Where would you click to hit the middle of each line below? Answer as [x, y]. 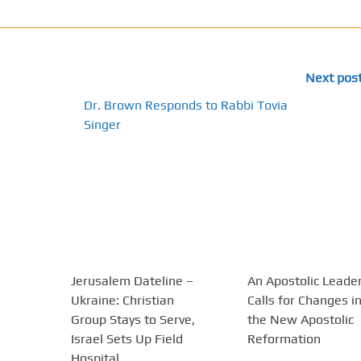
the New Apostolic [300, 319]
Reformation [284, 338]
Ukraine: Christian [123, 300]
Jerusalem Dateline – [133, 280]
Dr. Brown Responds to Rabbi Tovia [186, 106]
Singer [103, 125]
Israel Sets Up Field [127, 338]
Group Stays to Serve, [133, 319]
